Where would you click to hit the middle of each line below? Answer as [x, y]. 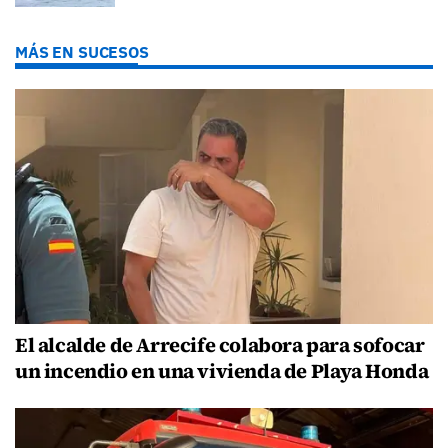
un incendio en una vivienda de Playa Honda [222, 370]
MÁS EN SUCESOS [82, 51]
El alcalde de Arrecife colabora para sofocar [220, 344]
